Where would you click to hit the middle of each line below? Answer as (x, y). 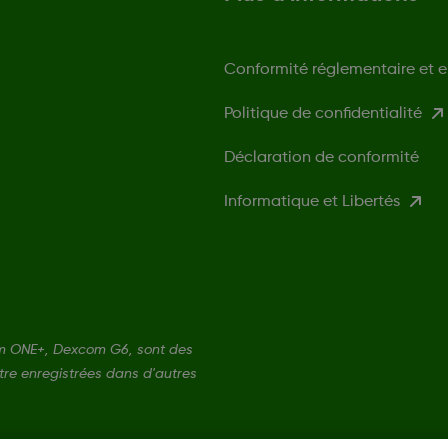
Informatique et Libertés (312, 201)
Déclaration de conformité (321, 157)
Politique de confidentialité (323, 113)
